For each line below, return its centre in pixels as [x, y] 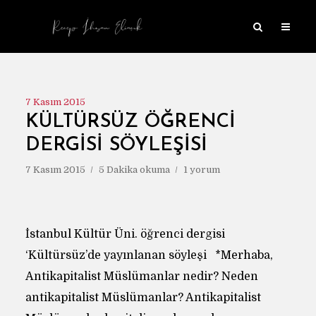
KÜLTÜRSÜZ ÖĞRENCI [130, 122]
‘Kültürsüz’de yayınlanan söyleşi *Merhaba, [149, 255]
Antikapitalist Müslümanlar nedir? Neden [141, 276]
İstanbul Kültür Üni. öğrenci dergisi [125, 234]
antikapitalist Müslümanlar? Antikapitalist [143, 298]
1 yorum [201, 170]
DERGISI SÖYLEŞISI [116, 146]
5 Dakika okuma [134, 170]
